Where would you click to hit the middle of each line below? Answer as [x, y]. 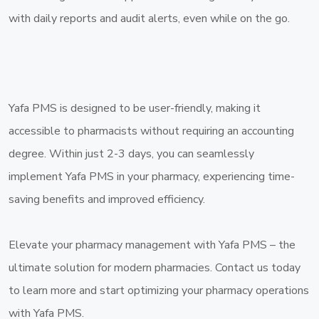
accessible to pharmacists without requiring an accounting [151, 131]
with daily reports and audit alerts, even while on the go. [149, 18]
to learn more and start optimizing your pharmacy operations [159, 290]
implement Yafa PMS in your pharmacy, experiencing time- [152, 176]
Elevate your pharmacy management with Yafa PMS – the [152, 245]
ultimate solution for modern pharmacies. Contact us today [155, 267]
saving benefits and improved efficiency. [107, 199]
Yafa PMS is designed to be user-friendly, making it [135, 108]
